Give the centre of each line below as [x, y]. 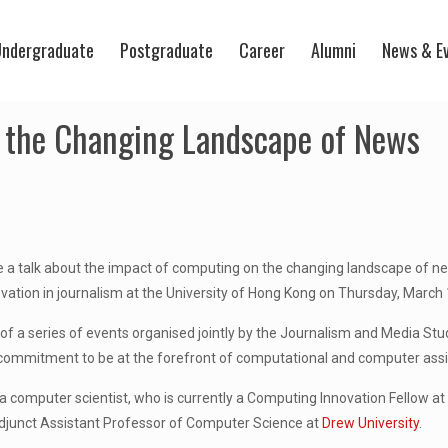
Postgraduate [166, 50]
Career [262, 50]
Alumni [333, 50]
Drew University [371, 423]
